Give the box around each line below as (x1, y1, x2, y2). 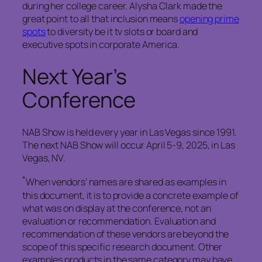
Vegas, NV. (22, 151, 66, 164)
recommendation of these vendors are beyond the (22, 227, 229, 240)
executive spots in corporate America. (22, 37, 180, 51)
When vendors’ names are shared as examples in (25, 175, 226, 189)
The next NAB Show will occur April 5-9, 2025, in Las (22, 138, 235, 151)
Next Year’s (22, 61, 127, 91)
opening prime (180, 12, 239, 25)
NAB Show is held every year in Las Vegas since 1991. (22, 125, 237, 139)
